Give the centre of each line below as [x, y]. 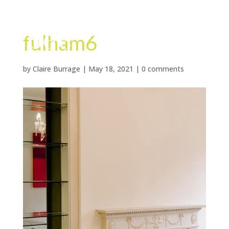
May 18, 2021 [111, 69]
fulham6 [60, 43]
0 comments [163, 69]
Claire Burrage [56, 69]
